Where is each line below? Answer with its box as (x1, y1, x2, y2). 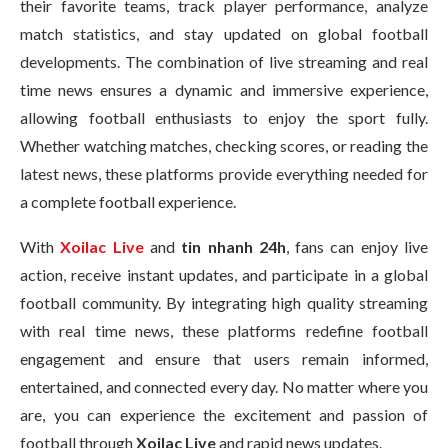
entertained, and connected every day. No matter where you (20, 377, 428, 396)
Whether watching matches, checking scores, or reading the (20, 136, 428, 155)
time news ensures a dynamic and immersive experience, (20, 80, 428, 99)
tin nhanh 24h (181, 237, 286, 256)
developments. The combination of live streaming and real (20, 52, 428, 71)
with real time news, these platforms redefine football (20, 321, 428, 340)
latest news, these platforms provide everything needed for (20, 164, 428, 183)
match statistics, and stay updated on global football (20, 24, 428, 43)
